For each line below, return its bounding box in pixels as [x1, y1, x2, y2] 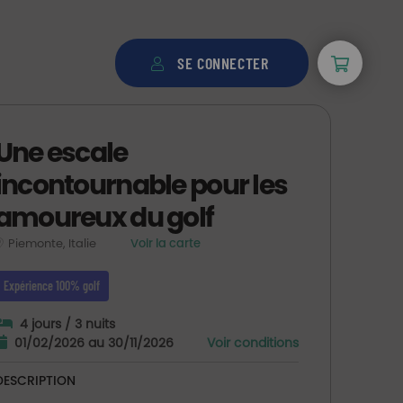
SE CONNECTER [177, 53, 269, 74]
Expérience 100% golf [3, 278, 100, 293]
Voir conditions [206, 334, 299, 352]
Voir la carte [130, 235, 201, 252]
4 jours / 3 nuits [19, 315, 115, 333]
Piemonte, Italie [7, 235, 99, 252]
